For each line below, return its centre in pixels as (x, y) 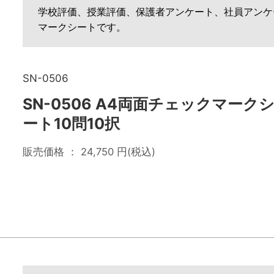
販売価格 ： (52, 152)
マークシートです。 (82, 27)
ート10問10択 (71, 124)
